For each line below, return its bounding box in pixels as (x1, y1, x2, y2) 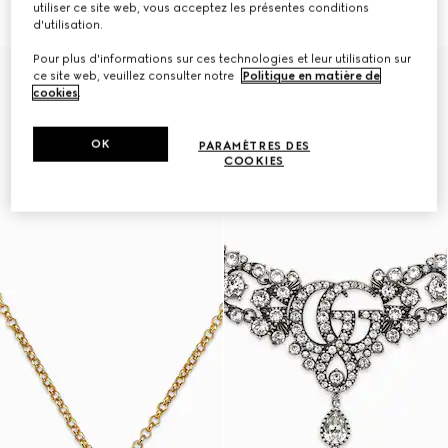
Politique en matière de (242, 68, 381, 83)
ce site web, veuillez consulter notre (33, 68, 238, 83)
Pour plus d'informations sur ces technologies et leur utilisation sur (33, 51, 412, 66)
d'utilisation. (33, 17, 104, 32)
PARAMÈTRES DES (198, 138, 311, 153)
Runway (16, 62, 51, 73)
